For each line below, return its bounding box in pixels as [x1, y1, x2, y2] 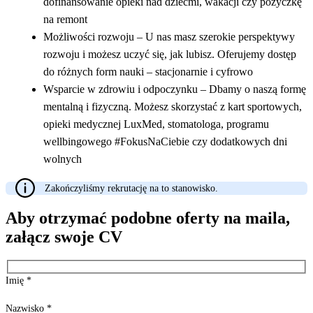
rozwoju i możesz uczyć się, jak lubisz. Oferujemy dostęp [43, 48, 296, 60]
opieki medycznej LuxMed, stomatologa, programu [43, 117, 269, 130]
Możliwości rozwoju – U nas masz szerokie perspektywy [43, 30, 295, 43]
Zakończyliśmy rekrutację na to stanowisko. [45, 182, 218, 194]
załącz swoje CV [6, 227, 122, 246]
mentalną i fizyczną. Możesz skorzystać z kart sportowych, [43, 100, 302, 112]
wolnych [43, 152, 82, 165]
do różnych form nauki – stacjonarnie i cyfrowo [43, 65, 253, 78]
